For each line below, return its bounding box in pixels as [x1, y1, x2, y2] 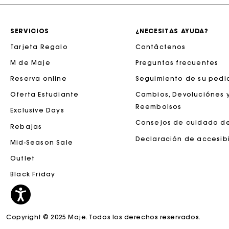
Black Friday [10, 170, 56, 178]
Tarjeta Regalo [10, 42, 68, 51]
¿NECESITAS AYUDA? [135, 27, 209, 35]
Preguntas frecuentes [135, 58, 219, 66]
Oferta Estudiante [10, 90, 79, 99]
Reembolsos [135, 103, 182, 111]
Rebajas [10, 122, 42, 130]
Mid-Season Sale [10, 138, 73, 146]
